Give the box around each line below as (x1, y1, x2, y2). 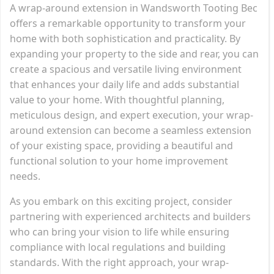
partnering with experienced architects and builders (10, 209, 251, 223)
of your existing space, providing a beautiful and (10, 138, 233, 152)
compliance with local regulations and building (10, 240, 226, 254)
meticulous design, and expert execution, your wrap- (10, 108, 253, 122)
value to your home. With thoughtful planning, (10, 92, 224, 106)
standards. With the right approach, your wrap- (10, 255, 229, 269)
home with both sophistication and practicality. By (10, 31, 240, 45)
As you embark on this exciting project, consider (10, 194, 232, 208)
